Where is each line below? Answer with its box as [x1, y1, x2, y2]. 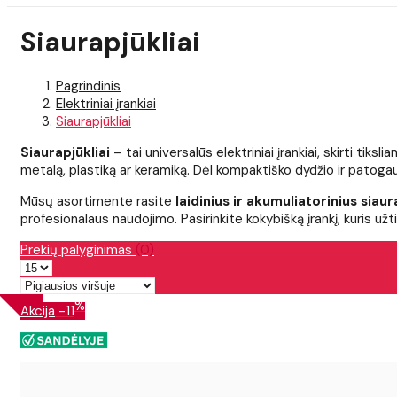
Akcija [20, 302, 55, 321]
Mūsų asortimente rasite [20, 192, 175, 211]
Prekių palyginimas [20, 241, 136, 260]
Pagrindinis [56, 77, 121, 96]
